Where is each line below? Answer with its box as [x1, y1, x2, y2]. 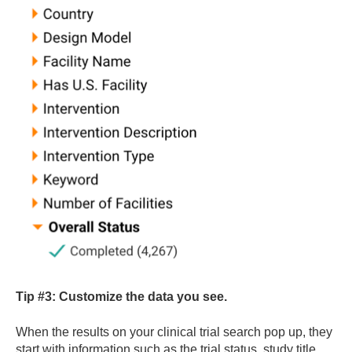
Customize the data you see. [59, 290, 227, 304]
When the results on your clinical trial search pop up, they [16, 324, 332, 339]
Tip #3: [16, 290, 56, 304]
